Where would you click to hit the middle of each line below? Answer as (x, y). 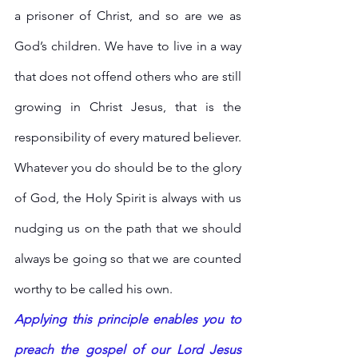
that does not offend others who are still (128, 77)
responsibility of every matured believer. (128, 137)
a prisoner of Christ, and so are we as (128, 16)
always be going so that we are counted (128, 259)
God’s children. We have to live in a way (128, 46)
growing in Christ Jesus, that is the (128, 107)
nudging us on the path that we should (128, 229)
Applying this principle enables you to (128, 320)
